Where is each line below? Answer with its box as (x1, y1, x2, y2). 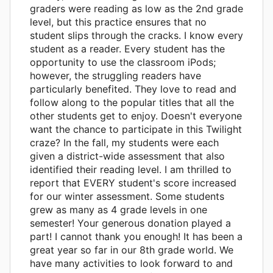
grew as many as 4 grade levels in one (30, 203, 207, 216)
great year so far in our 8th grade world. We (30, 243, 233, 256)
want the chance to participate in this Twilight (30, 122, 242, 135)
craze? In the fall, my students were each (30, 136, 219, 149)
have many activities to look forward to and (30, 257, 233, 269)
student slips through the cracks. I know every (30, 29, 243, 41)
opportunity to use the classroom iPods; (30, 55, 216, 68)
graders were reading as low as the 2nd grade (30, 2, 243, 15)
